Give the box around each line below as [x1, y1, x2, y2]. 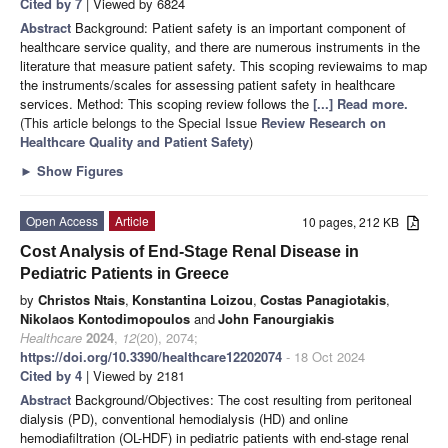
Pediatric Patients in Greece [20, 264, 229, 282]
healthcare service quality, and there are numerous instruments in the [20, 36, 420, 56]
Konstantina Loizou [132, 289, 253, 309]
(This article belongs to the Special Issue [20, 112, 261, 132]
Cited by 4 [20, 365, 82, 385]
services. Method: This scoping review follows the [20, 93, 313, 113]
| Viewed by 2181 [82, 365, 185, 385]
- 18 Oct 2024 [282, 346, 365, 366]
